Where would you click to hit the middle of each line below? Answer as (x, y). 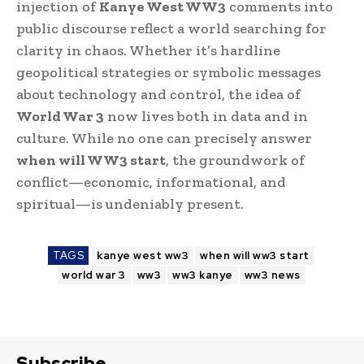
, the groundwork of (235, 160)
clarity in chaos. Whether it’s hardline (148, 50)
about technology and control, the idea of (158, 94)
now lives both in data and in (206, 116)
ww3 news (272, 275)
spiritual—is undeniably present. (130, 204)
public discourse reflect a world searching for (171, 28)
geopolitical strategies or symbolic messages (169, 72)
